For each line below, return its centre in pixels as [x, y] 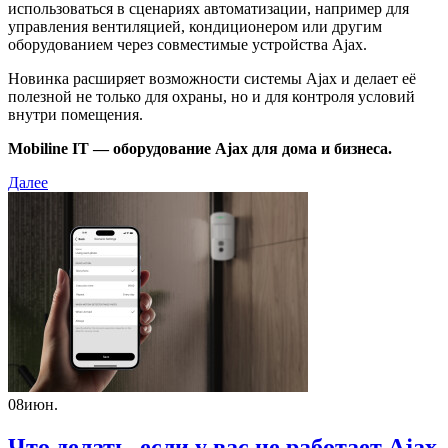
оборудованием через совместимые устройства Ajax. [187, 45]
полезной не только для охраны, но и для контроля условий [211, 97]
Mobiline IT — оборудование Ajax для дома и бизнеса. [200, 149]
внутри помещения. [75, 115]
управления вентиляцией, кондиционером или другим [195, 27]
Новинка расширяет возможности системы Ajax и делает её [212, 79]
